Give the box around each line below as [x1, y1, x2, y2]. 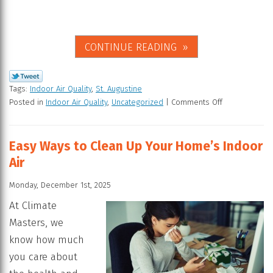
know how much [9, 233, 84, 247]
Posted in [9, 97, 46, 107]
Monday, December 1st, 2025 [9, 180, 111, 190]
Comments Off [171, 97, 222, 107]
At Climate [9, 199, 57, 213]
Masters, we [9, 216, 63, 230]
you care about [9, 250, 77, 264]
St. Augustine [96, 83, 142, 93]
